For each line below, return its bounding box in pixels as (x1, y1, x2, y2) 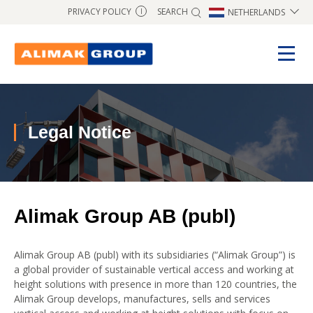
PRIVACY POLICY (68, 6, 131, 18)
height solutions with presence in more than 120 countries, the (14, 277, 297, 291)
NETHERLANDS (228, 6, 285, 18)
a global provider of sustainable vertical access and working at (14, 263, 294, 277)
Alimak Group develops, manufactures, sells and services (14, 292, 270, 306)
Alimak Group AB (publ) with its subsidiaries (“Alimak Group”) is (14, 248, 296, 262)
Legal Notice (28, 122, 131, 143)
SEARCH (157, 5, 188, 17)
